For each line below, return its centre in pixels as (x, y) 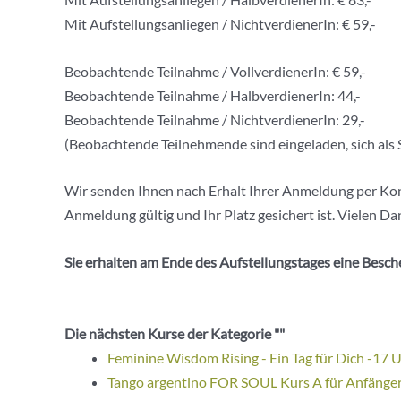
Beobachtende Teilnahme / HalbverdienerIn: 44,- (213, 95)
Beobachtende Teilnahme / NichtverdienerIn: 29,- (215, 119)
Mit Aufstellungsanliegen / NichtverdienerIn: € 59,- (220, 24)
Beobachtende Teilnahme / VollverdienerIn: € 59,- (215, 71)
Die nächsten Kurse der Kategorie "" (175, 333)
